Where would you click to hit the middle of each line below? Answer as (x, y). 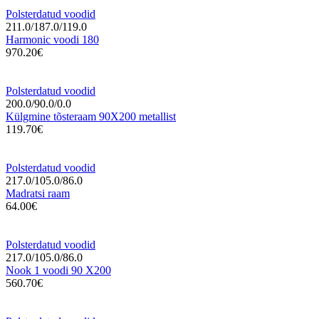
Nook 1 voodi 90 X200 (58, 270)
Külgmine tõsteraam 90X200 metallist (91, 116)
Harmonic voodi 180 (52, 39)
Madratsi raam (38, 193)
